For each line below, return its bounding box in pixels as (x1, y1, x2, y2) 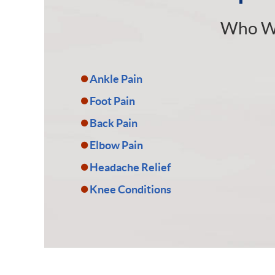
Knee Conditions (90, 183, 171, 196)
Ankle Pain (90, 72, 142, 85)
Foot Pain (90, 95, 135, 107)
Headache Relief (90, 161, 171, 174)
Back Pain (90, 117, 137, 130)
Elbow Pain (90, 139, 143, 152)
